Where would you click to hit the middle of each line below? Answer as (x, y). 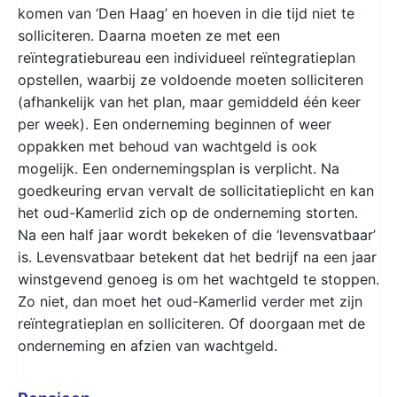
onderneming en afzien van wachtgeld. (148, 345)
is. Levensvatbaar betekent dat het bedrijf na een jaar (197, 257)
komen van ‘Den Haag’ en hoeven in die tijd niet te (186, 13)
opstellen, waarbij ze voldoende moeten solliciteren (191, 79)
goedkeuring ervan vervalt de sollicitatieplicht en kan (196, 190)
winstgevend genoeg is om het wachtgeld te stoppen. (198, 279)
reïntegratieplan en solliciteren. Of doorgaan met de (191, 323)
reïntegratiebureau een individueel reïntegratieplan (187, 57)
